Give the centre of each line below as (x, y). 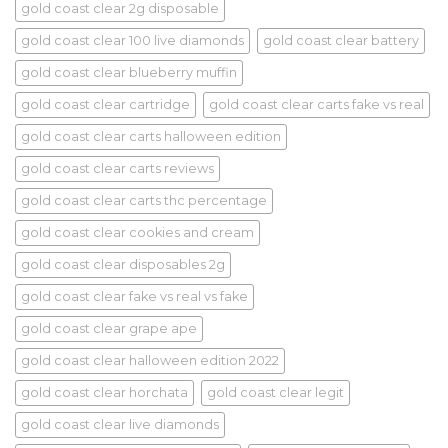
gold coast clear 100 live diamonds (132, 41)
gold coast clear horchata (104, 393)
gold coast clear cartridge (105, 105)
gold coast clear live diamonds (120, 425)
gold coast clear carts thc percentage (144, 201)
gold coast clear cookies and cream (137, 233)
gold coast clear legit (275, 393)
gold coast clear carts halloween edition (151, 137)
